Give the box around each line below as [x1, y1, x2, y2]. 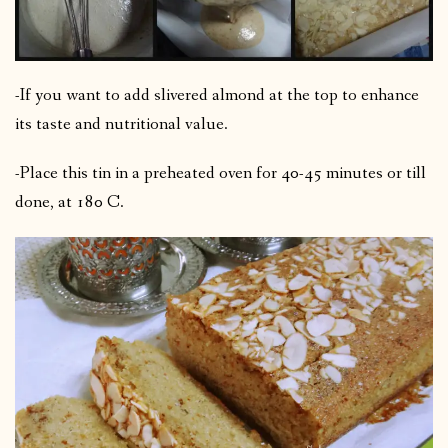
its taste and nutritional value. [15, 112, 228, 136]
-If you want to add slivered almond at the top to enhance [15, 83, 419, 107]
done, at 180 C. [15, 190, 124, 214]
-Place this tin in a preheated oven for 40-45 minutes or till [15, 161, 426, 185]
